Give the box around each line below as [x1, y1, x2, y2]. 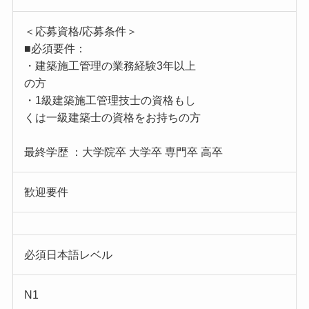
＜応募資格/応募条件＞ [23, 26, 137, 38]
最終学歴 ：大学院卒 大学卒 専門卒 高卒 [23, 146, 223, 159]
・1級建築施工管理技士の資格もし [23, 94, 196, 107]
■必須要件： [23, 43, 86, 55]
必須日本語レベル [23, 249, 112, 261]
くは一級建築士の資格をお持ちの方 [23, 112, 201, 124]
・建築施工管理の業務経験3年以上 [23, 60, 196, 72]
